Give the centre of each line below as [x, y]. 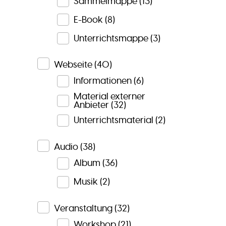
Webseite [73, 65]
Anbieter [91, 105]
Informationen [102, 81]
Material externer [109, 96]
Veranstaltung [83, 208]
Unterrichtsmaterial [113, 120]
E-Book [88, 19]
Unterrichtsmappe [111, 38]
